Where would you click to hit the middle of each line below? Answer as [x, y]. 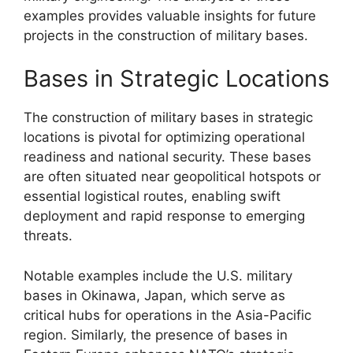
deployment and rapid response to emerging [164, 216]
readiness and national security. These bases [167, 157]
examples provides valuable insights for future [170, 15]
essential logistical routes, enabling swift [152, 196]
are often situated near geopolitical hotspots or [172, 176]
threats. [48, 236]
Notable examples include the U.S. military [158, 275]
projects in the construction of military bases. [166, 35]
